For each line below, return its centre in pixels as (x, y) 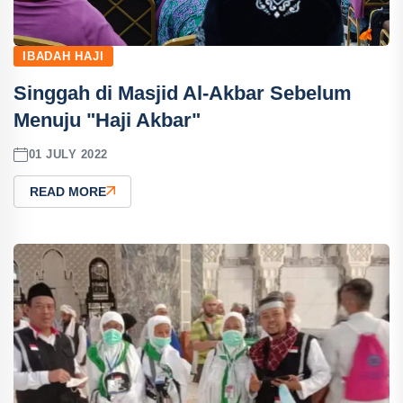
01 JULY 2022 (68, 155)
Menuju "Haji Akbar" (107, 120)
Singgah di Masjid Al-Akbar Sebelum (183, 93)
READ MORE (68, 191)
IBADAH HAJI (63, 56)
